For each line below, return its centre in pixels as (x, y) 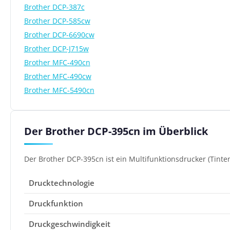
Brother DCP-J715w (56, 48)
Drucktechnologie (62, 183)
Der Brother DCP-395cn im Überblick (116, 131)
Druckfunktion (56, 204)
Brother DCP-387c (54, 7)
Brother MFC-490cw (57, 76)
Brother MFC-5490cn (59, 90)
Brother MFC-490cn (57, 62)
